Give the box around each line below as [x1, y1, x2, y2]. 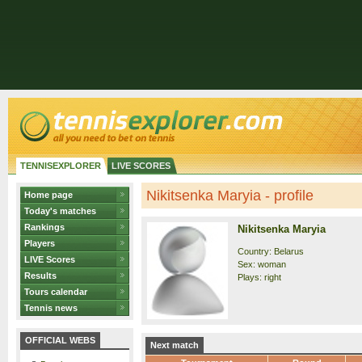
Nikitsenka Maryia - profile [146, 187, 314, 204]
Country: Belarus [238, 246, 304, 256]
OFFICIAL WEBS [25, 335, 95, 345]
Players [24, 238, 55, 248]
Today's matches [24, 206, 96, 216]
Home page [24, 190, 73, 200]
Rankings [24, 222, 65, 232]
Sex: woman [238, 259, 286, 269]
